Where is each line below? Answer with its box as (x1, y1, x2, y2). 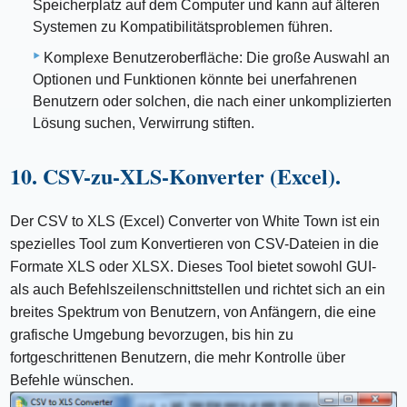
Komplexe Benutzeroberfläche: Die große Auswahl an (44, 50, 390, 66)
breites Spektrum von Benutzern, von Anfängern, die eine (10, 304, 377, 321)
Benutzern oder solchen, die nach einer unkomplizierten (33, 94, 392, 110)
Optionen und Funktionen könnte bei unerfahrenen (33, 72, 357, 88)
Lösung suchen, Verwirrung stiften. (33, 115, 254, 132)
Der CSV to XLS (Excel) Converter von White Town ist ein (10, 213, 381, 230)
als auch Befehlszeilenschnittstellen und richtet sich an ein (10, 282, 386, 298)
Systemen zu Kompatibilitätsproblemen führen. (33, 19, 333, 35)
